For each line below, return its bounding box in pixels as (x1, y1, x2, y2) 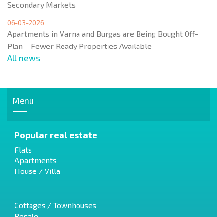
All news (7, 52, 40, 63)
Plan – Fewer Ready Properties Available (7, 41, 152, 50)
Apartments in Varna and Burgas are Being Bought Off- (7, 29, 198, 38)
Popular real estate (15, 129, 97, 140)
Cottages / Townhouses (15, 200, 96, 210)
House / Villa (15, 166, 60, 175)
